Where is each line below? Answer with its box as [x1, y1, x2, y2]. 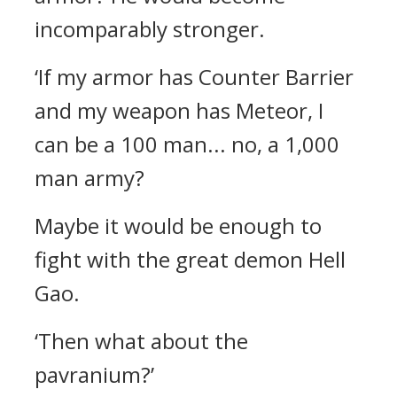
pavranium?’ [35, 360, 154, 389]
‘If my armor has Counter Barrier [35, 62, 354, 91]
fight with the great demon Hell [35, 245, 346, 274]
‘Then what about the [35, 326, 248, 355]
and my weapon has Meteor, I [35, 96, 323, 125]
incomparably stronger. [35, 14, 265, 43]
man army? [35, 163, 144, 192]
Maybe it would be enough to [35, 211, 322, 240]
